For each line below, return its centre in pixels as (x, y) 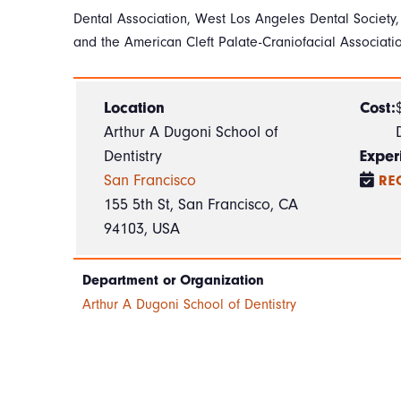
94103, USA (142, 229)
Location (135, 108)
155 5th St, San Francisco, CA (201, 205)
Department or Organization (173, 281)
